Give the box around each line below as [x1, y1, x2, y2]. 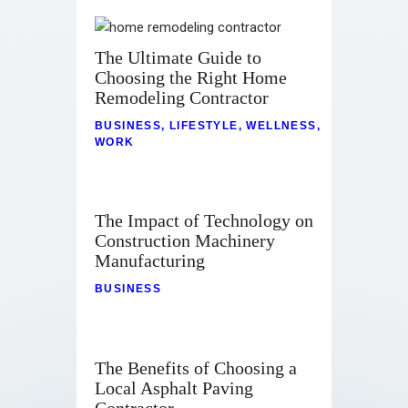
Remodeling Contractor [95, 87, 269, 108]
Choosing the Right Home [95, 67, 287, 88]
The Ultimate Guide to [95, 47, 261, 68]
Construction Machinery [95, 230, 275, 251]
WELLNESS [246, 118, 317, 132]
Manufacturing [95, 250, 205, 271]
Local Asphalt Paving [95, 377, 253, 398]
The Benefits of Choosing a [95, 357, 297, 378]
